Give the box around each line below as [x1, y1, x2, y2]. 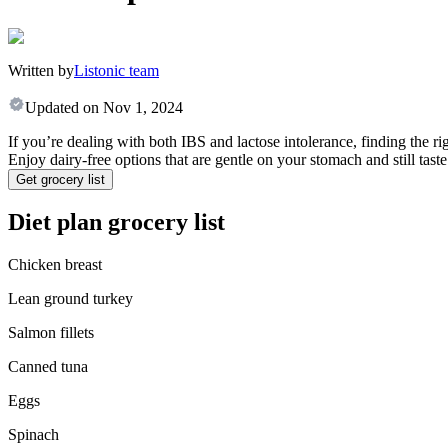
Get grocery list [16, 171, 105, 187]
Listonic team [74, 61, 159, 79]
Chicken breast [8, 256, 102, 274]
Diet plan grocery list [8, 209, 225, 236]
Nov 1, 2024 [103, 98, 183, 116]
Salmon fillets [8, 324, 94, 342]
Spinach [8, 426, 59, 444]
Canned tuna [8, 358, 88, 376]
